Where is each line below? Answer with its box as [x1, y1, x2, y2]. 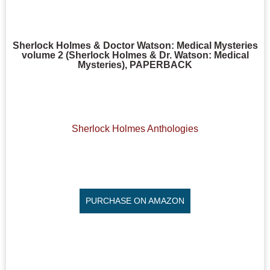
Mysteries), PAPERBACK [78, 60, 192, 70]
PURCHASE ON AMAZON [86, 195, 184, 206]
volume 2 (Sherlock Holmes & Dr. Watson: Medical [21, 50, 249, 60]
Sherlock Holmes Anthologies [72, 124, 198, 134]
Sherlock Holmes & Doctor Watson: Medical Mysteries [12, 40, 258, 51]
